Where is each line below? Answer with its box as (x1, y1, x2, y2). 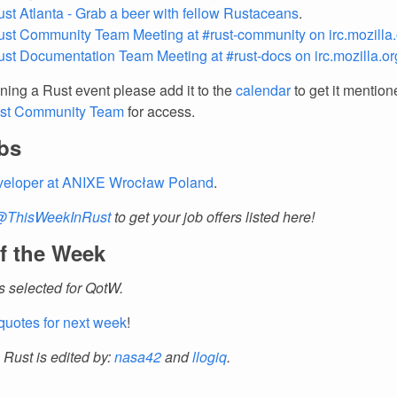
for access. (124, 101, 195, 121)
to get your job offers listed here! (111, 206, 315, 227)
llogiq (192, 346, 227, 367)
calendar (236, 80, 291, 100)
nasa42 (114, 346, 161, 367)
